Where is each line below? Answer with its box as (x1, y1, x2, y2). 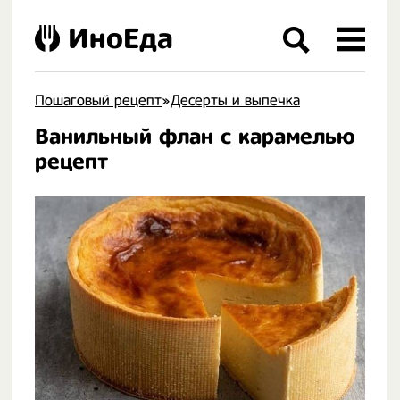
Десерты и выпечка (171, 92, 300, 109)
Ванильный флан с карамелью (35, 124, 354, 149)
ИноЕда (68, 22, 173, 54)
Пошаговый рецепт (35, 92, 162, 109)
